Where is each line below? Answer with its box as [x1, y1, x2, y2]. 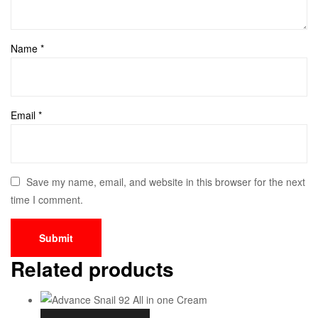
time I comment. [11, 192, 83, 207]
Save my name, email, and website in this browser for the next [26, 174, 306, 189]
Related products [11, 253, 174, 283]
